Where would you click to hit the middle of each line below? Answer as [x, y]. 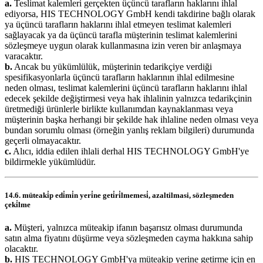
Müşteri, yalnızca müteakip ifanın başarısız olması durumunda [127, 228]
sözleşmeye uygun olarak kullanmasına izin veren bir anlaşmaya [123, 45]
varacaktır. [24, 56]
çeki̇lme [18, 204]
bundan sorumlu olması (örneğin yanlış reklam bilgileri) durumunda [129, 130]
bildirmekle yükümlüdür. [50, 161]
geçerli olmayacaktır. [43, 140]
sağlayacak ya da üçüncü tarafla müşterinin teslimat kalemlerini [121, 35]
